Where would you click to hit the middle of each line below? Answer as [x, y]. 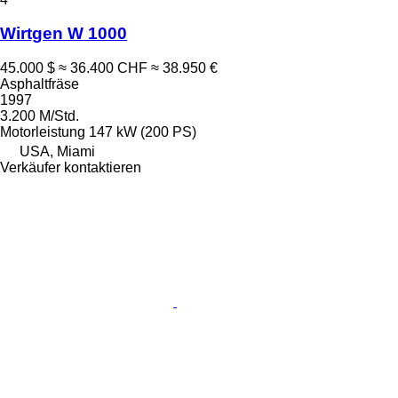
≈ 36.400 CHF [103, 68]
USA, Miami [57, 152]
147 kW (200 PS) [143, 132]
